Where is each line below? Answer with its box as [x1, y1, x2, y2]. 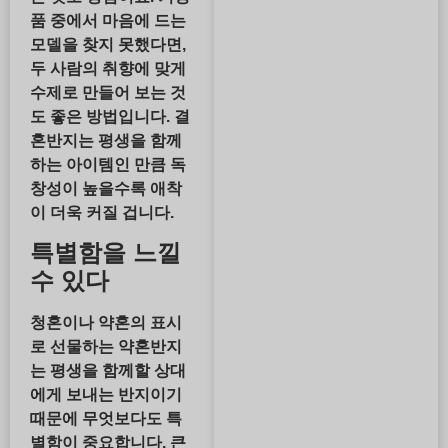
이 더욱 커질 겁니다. [30, 203, 174, 221]
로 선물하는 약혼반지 [30, 338, 182, 356]
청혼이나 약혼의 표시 [30, 314, 182, 332]
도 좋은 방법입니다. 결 [30, 107, 190, 125]
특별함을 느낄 [30, 239, 181, 267]
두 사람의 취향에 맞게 [30, 59, 186, 77]
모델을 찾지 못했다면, [30, 35, 186, 53]
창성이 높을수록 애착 [30, 179, 182, 197]
